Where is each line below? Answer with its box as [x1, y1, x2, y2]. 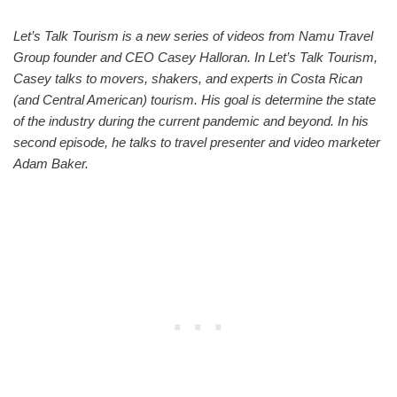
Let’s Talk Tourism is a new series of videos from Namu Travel [13, 27, 373, 43]
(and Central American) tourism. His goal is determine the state [13, 91, 376, 107]
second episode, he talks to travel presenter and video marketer [13, 134, 380, 150]
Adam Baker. [13, 155, 89, 171]
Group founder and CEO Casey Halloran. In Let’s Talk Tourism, [13, 49, 378, 65]
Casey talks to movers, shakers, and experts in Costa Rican [13, 70, 362, 86]
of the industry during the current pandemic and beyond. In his [13, 113, 369, 128]
